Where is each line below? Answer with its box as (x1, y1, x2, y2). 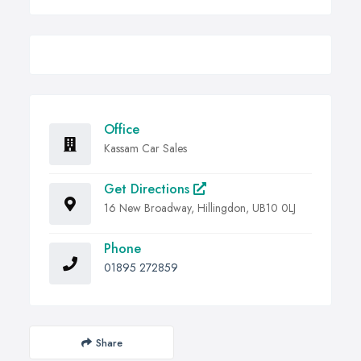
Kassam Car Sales (104, 140, 187, 157)
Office (104, 120, 139, 139)
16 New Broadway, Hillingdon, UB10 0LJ (104, 200, 296, 217)
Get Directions (104, 180, 193, 199)
